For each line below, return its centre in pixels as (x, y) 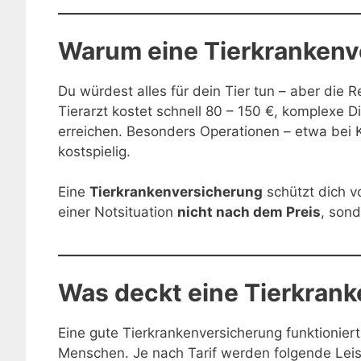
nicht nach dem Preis (249, 212)
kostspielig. (94, 151)
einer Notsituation (118, 212)
